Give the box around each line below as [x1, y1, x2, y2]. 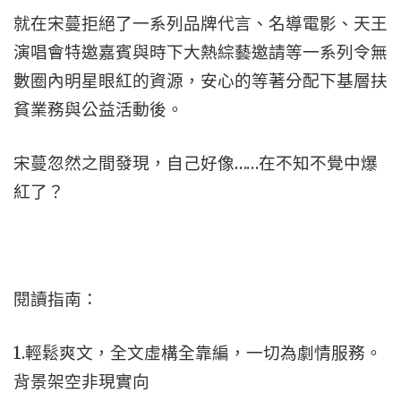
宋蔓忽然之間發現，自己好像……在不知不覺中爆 [13, 153, 378, 174]
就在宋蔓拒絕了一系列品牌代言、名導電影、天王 [13, 13, 388, 34]
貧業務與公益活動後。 [13, 99, 183, 120]
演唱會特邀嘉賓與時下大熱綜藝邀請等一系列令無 [13, 42, 388, 63]
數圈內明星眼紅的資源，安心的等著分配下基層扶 [13, 71, 388, 91]
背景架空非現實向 [13, 371, 149, 392]
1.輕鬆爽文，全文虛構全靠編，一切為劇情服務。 [13, 343, 382, 363]
